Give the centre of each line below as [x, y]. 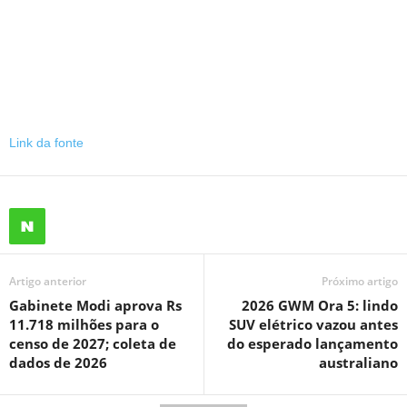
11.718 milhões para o [84, 324]
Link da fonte [46, 142]
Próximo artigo [360, 281]
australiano [358, 362]
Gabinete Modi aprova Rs [95, 305]
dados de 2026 [58, 362]
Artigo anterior [48, 281]
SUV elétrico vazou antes [313, 324]
